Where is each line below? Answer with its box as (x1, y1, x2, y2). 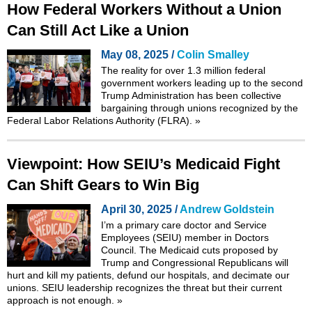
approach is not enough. (7, 294, 117, 306)
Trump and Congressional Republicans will (101, 256, 288, 268)
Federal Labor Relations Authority (7, 114, 155, 126)
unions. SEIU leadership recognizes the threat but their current (7, 281, 282, 293)
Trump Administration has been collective (101, 89, 281, 101)
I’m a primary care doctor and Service (101, 219, 267, 231)
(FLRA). (155, 114, 195, 126)
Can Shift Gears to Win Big (7, 175, 199, 194)
